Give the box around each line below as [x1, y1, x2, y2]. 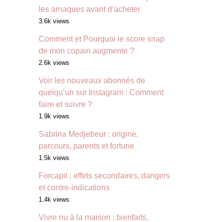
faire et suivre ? [39, 100, 92, 109]
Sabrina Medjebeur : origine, [39, 130, 138, 139]
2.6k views [39, 59, 69, 67]
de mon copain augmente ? [39, 47, 134, 55]
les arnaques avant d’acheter [39, 5, 140, 14]
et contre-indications [39, 183, 110, 192]
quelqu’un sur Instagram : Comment [39, 88, 164, 97]
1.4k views [39, 196, 69, 204]
